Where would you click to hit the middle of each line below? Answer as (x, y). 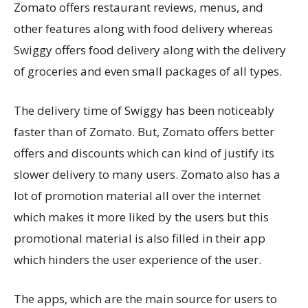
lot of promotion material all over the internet (137, 196)
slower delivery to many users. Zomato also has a (147, 174)
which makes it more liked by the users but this (141, 217)
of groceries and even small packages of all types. (148, 71)
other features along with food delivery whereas (143, 29)
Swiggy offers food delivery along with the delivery (150, 50)
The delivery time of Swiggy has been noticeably (144, 110)
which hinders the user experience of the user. (137, 260)
